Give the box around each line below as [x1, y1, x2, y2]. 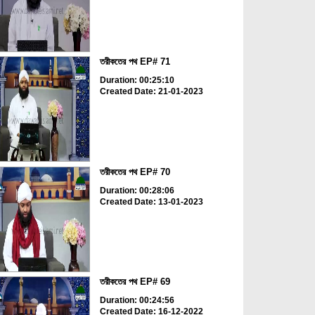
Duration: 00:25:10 [99, 75, 174, 86]
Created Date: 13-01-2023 [99, 196, 203, 207]
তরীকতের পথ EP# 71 [99, 56, 170, 67]
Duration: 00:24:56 [99, 295, 174, 306]
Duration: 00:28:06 [99, 185, 174, 195]
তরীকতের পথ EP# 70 [99, 166, 170, 177]
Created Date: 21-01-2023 [99, 86, 203, 97]
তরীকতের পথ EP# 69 [99, 276, 170, 288]
